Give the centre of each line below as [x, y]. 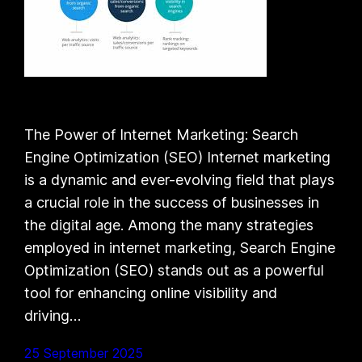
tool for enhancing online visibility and [151, 293]
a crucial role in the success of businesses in [172, 202]
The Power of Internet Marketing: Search [162, 134]
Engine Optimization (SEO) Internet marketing [178, 157]
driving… [53, 315]
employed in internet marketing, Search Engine [180, 247]
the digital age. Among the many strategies [169, 225]
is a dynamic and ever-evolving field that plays [180, 179]
